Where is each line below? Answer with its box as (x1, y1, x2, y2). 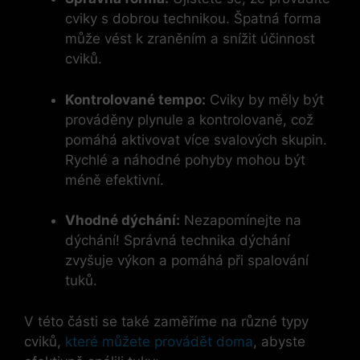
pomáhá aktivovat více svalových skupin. (65, 131, 327, 148)
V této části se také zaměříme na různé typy (24, 313, 309, 329)
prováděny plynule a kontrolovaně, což (65, 111, 313, 128)
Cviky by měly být (206, 91, 324, 108)
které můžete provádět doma (65, 333, 253, 350)
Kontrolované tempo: (65, 91, 206, 108)
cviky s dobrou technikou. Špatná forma (65, 10, 321, 27)
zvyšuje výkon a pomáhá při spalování (65, 252, 309, 269)
